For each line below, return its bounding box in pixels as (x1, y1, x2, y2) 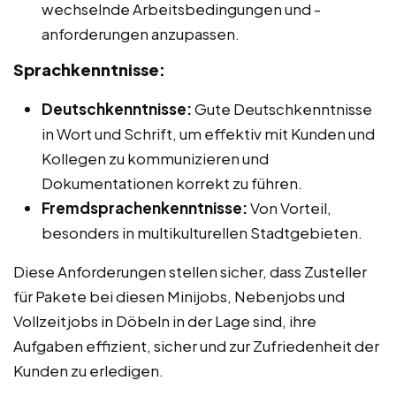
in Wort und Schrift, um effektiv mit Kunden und (42, 123, 375, 143)
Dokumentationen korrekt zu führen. (42, 172, 302, 193)
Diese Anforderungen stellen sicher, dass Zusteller (13, 261, 367, 281)
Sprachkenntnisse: (13, 58, 165, 80)
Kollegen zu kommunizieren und (42, 148, 269, 168)
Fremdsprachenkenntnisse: (42, 197, 247, 217)
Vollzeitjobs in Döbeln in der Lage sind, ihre (13, 310, 316, 331)
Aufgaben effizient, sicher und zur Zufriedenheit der (13, 335, 379, 355)
